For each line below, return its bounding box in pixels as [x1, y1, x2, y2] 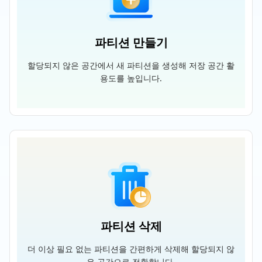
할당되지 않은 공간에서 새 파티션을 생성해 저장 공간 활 [27, 60, 235, 71]
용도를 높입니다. [100, 73, 162, 84]
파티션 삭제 [100, 218, 162, 234]
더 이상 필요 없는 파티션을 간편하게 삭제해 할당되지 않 [27, 243, 235, 254]
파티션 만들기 [94, 35, 168, 50]
